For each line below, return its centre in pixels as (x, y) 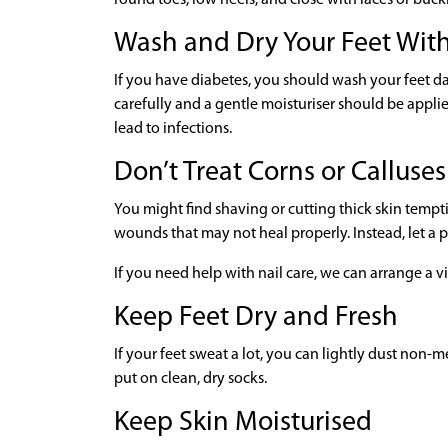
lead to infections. (173, 128)
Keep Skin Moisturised (243, 422)
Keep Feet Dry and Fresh (256, 317)
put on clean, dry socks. (190, 378)
